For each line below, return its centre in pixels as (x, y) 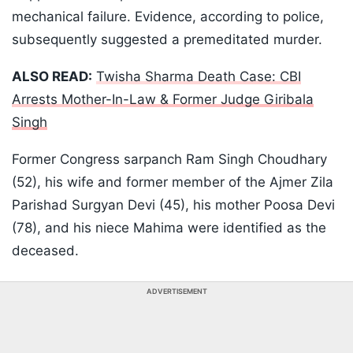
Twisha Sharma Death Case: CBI (199, 77)
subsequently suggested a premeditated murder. (167, 40)
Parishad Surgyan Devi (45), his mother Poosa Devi (173, 205)
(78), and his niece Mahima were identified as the (169, 228)
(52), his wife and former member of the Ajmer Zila (173, 182)
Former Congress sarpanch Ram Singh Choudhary (169, 160)
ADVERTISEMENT (176, 292)
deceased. (45, 251)
